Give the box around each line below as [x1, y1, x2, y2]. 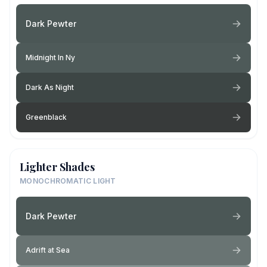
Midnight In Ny [26, 53, 75, 62]
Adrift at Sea [26, 246, 70, 254]
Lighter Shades [20, 160, 95, 174]
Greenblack [26, 113, 67, 122]
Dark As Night [26, 83, 74, 92]
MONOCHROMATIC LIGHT [20, 176, 116, 185]
